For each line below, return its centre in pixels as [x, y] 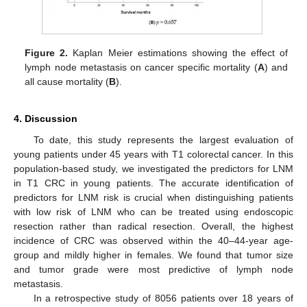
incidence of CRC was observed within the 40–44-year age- [153, 241]
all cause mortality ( [67, 82]
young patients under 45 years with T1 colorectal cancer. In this [153, 155]
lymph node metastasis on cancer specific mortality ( [141, 67]
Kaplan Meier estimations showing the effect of [178, 53]
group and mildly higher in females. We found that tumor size [153, 255]
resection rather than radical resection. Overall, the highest [153, 226]
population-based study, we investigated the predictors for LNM [153, 169]
